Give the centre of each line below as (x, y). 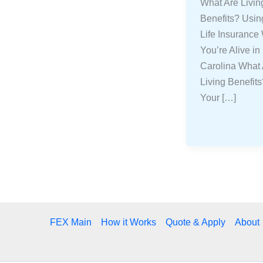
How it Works (129, 222)
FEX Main (71, 222)
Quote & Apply (195, 222)
